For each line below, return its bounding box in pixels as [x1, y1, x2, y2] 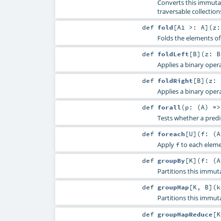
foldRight [157, 76, 193, 84]
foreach [157, 130, 185, 138]
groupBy [157, 156, 185, 165]
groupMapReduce [157, 210, 213, 218]
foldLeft [157, 49, 189, 58]
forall [157, 103, 181, 111]
